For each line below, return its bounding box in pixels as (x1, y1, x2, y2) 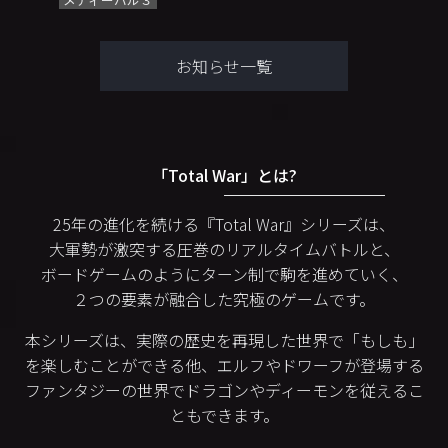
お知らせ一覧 (176, 53, 272, 78)
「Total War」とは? (151, 162, 297, 187)
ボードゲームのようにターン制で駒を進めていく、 (40, 261, 408, 286)
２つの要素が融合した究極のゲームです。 (73, 286, 375, 311)
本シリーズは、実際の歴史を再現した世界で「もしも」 (24, 327, 424, 352)
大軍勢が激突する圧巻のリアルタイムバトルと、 (48, 236, 400, 261)
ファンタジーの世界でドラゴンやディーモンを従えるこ (24, 377, 424, 402)
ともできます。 (169, 402, 279, 427)
